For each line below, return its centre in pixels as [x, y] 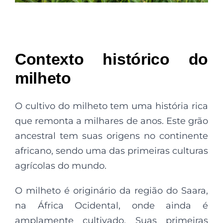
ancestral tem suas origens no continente [111, 136]
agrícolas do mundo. [61, 166]
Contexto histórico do [111, 59]
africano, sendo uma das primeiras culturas [111, 151]
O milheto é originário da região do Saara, [111, 191]
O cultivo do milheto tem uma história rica [111, 106]
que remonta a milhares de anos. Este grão [111, 121]
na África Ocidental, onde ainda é [111, 206]
